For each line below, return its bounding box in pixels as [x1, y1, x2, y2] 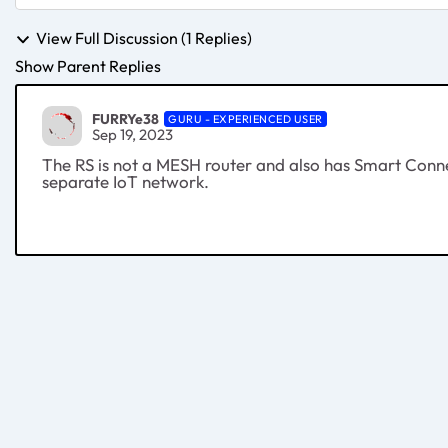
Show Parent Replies [15, 56, 161, 77]
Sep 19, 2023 [92, 124, 173, 144]
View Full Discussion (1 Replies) [36, 28, 252, 48]
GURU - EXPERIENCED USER [168, 111, 323, 126]
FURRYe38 [92, 109, 159, 128]
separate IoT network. [42, 171, 209, 193]
